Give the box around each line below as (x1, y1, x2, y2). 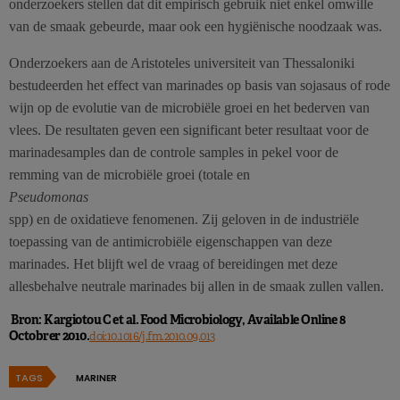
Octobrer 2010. (9, 328, 90, 345)
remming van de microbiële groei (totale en (9, 167, 250, 183)
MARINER (76, 371, 117, 386)
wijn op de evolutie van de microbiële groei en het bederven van (9, 100, 370, 116)
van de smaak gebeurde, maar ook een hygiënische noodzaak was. (9, 19, 382, 35)
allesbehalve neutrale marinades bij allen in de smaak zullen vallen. (9, 279, 384, 295)
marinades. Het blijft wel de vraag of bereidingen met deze (9, 256, 337, 272)
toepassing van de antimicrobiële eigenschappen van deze (9, 234, 332, 250)
